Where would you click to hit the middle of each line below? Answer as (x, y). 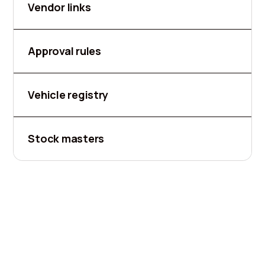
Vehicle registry (68, 95)
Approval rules (64, 51)
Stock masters (66, 139)
